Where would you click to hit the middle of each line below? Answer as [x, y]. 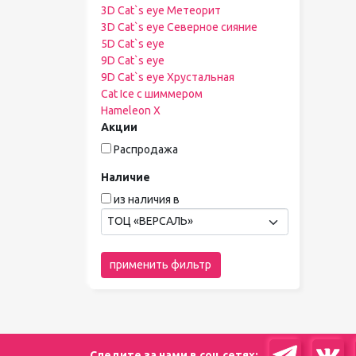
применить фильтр [161, 264]
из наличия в [146, 199]
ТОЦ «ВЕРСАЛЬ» [150, 221]
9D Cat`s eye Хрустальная [167, 77]
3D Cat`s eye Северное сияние [179, 27]
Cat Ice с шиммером [151, 94]
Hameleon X [130, 110]
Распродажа [145, 149]
